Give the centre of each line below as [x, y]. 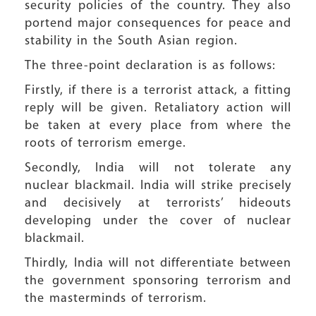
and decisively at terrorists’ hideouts [158, 203]
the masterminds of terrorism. [116, 299]
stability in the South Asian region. [131, 41]
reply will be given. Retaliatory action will [158, 108]
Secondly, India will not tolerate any [158, 168]
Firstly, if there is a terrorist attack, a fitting [158, 91]
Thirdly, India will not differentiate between [158, 263]
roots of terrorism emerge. [105, 144]
